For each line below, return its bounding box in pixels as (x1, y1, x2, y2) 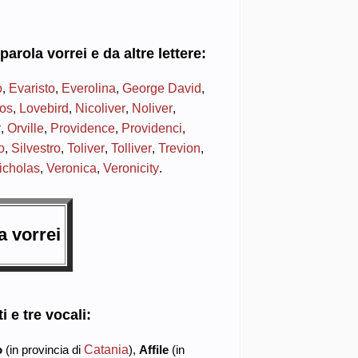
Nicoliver (74, 100, 125, 115)
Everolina (61, 80, 116, 95)
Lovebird (18, 100, 69, 115)
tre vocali (22, 307, 86, 324)
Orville (6, 120, 44, 135)
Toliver (66, 140, 105, 155)
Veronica (46, 160, 97, 175)
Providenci (121, 120, 182, 135)
